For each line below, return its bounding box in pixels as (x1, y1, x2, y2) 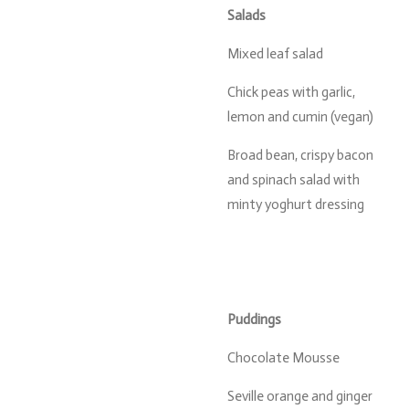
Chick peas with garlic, (227, 83, 355, 100)
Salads (227, 6, 266, 24)
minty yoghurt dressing (227, 195, 364, 213)
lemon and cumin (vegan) (227, 108, 373, 125)
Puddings (227, 310, 281, 328)
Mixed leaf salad (227, 45, 323, 62)
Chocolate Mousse (227, 349, 340, 366)
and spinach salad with (227, 171, 360, 188)
